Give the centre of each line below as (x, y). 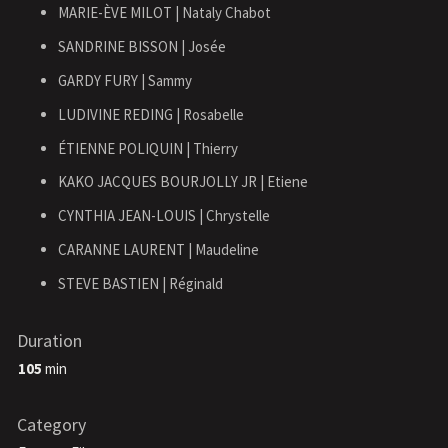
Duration (50, 340)
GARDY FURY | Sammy (124, 80)
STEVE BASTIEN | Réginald (140, 284)
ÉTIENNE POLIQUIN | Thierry (147, 148)
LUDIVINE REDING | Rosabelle (150, 114)
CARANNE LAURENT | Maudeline (158, 250)
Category (52, 424)
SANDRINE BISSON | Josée (141, 46)
